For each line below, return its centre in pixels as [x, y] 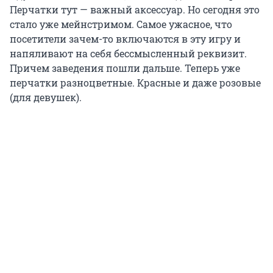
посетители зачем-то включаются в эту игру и [125, 39]
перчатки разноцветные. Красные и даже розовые [135, 83]
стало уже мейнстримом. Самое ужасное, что [121, 24]
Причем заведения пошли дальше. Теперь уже [125, 68]
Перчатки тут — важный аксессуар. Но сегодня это [135, 10]
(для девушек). [46, 97]
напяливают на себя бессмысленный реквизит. [128, 54]
